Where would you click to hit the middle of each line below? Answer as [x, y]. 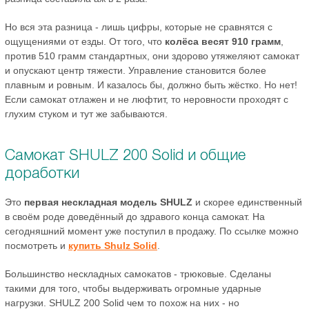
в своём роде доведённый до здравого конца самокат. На [135, 216]
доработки [42, 172]
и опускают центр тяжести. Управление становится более [136, 70]
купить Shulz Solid [113, 245]
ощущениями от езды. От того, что [85, 41]
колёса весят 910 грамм [223, 41]
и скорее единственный [247, 202]
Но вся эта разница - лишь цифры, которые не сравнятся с [139, 27]
